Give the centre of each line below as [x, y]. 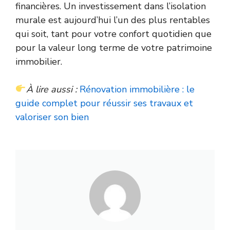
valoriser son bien [52, 117]
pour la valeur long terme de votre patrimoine [114, 47]
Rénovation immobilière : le [137, 89]
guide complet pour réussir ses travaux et [104, 103]
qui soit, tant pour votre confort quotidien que [113, 34]
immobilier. [39, 61]
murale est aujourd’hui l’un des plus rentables [113, 20]
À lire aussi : [51, 89]
